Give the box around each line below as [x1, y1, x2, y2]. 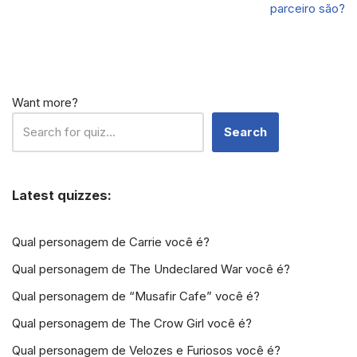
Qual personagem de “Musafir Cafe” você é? [12, 288, 260, 304]
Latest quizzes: [12, 187, 112, 204]
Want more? [12, 95, 78, 111]
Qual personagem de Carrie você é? [12, 234, 210, 250]
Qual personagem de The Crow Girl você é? [12, 316, 252, 331]
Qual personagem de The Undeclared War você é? [12, 261, 290, 277]
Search [224, 124, 267, 140]
